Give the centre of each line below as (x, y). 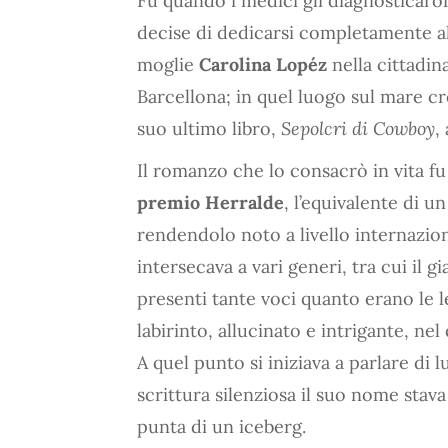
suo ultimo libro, (209, 128)
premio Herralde (210, 202)
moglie (168, 64)
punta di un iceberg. (221, 426)
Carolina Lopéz (263, 64)
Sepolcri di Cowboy (358, 128)
